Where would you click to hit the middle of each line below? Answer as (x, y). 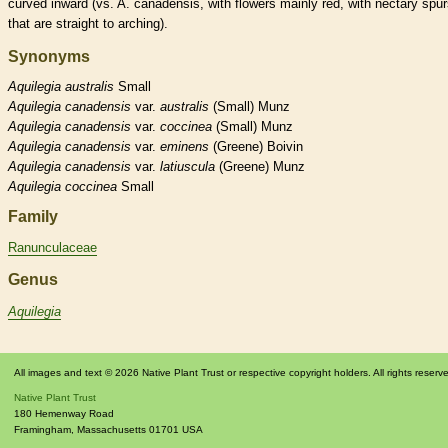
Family (33, 216)
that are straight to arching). (88, 23)
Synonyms (49, 56)
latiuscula (187, 166)
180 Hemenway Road (64, 414)
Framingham (42, 430)
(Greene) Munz (260, 166)
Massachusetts (111, 430)
